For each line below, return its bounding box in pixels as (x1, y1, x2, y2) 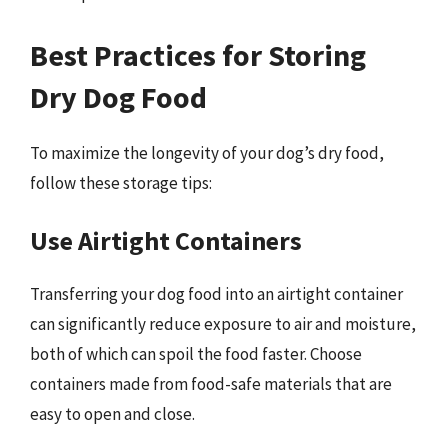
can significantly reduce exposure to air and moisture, (30, 313, 416, 335)
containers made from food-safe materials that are (30, 373, 392, 395)
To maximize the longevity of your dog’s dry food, (30, 141, 384, 164)
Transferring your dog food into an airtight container (30, 283, 403, 305)
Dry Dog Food (30, 77, 207, 116)
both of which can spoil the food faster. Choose (30, 343, 362, 365)
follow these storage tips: (30, 171, 212, 194)
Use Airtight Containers (30, 224, 302, 257)
